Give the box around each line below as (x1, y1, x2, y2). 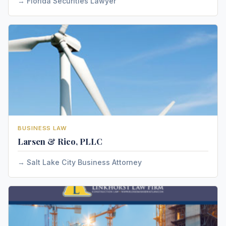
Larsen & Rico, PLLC (18, 136, 102, 147)
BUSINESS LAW (18, 125, 68, 132)
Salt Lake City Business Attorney (27, 158, 142, 166)
